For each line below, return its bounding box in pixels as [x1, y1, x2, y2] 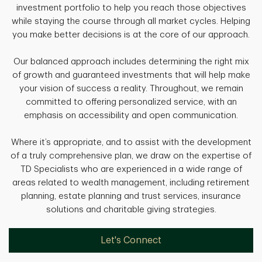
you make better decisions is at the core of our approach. [12, 30, 250, 40]
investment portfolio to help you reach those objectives [16, 4, 246, 13]
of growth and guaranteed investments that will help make [12, 71, 250, 80]
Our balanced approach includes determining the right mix [13, 57, 249, 67]
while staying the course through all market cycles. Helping [12, 17, 250, 26]
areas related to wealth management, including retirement [12, 178, 250, 188]
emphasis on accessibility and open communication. [24, 111, 238, 120]
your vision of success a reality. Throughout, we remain [19, 84, 243, 94]
